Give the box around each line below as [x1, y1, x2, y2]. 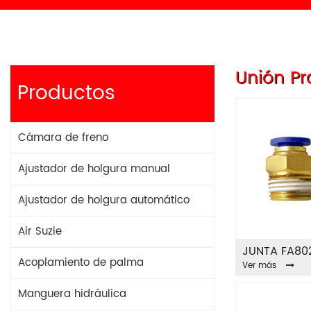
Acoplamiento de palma [18, 254, 144, 271]
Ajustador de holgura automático [18, 192, 190, 209]
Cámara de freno [18, 129, 108, 146]
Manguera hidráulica [18, 285, 126, 303]
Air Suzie [18, 223, 62, 240]
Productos [17, 78, 115, 110]
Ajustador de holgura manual [18, 160, 170, 178]
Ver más [242, 258, 276, 272]
